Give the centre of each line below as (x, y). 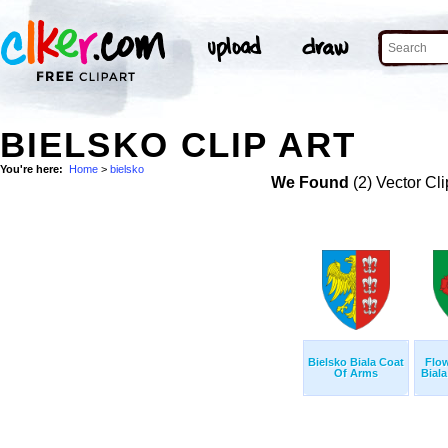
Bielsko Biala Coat (356, 362)
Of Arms (356, 373)
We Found (309, 183)
